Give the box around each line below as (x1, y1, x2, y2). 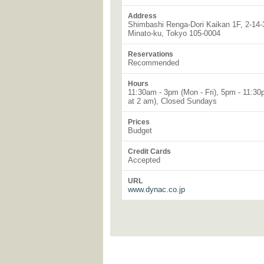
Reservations (128, 50, 173, 58)
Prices (128, 118, 150, 126)
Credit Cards (128, 147, 171, 156)
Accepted (128, 156, 160, 164)
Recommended (128, 58, 179, 67)
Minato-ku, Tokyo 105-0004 (128, 29, 220, 38)
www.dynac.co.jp (128, 185, 185, 194)
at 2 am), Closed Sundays (128, 97, 217, 105)
